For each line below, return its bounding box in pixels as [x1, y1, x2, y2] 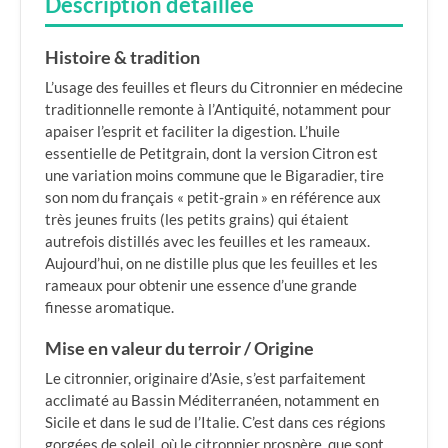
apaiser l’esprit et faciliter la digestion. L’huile [45, 122, 340, 140]
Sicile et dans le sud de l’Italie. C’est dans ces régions [45, 413, 386, 431]
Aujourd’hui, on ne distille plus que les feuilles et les [45, 254, 378, 272]
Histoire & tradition [45, 47, 200, 68]
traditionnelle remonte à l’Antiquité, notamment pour [45, 100, 391, 118]
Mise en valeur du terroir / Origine [45, 338, 314, 359]
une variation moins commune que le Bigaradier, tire [45, 166, 384, 184]
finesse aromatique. [45, 298, 174, 316]
